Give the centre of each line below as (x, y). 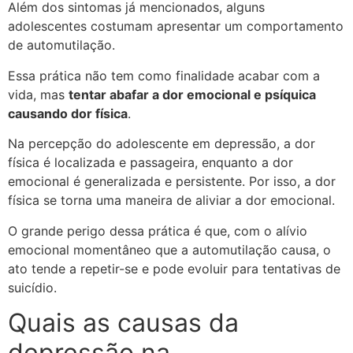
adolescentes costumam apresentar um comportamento (176, 26)
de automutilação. (61, 45)
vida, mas (38, 94)
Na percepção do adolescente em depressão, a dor (162, 144)
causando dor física (68, 113)
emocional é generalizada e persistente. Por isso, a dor (172, 182)
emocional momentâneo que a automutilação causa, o (169, 249)
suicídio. (32, 287)
